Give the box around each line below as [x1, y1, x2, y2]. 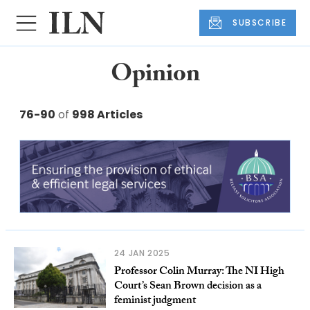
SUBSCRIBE [232, 17, 287, 29]
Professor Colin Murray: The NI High [113, 263, 284, 282]
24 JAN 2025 [113, 247, 170, 259]
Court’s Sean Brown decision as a [113, 277, 262, 297]
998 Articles [72, 107, 143, 123]
